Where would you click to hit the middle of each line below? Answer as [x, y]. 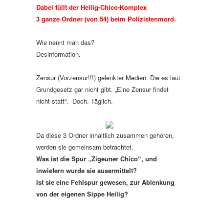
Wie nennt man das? [65, 42]
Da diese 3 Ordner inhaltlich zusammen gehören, [105, 135]
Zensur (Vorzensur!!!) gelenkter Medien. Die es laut [108, 77]
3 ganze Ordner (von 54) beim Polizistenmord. [106, 19]
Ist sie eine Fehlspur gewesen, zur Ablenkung [105, 182]
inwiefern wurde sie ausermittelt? [87, 170]
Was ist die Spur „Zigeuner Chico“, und [97, 159]
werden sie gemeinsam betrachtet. [85, 147]
